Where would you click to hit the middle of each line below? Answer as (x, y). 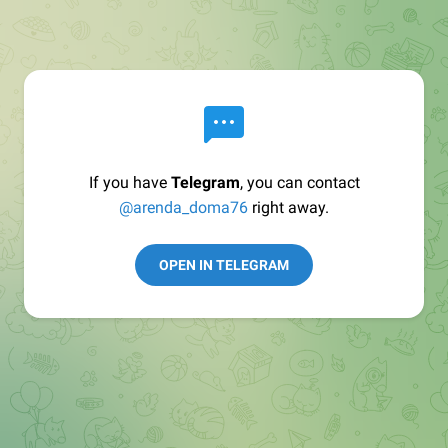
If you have (129, 182)
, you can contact (299, 182)
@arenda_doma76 (183, 207)
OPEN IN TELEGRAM (224, 265)
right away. (288, 207)
